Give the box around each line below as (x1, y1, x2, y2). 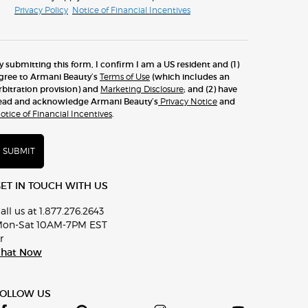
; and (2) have (184, 83, 237, 94)
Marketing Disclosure (100, 83, 184, 94)
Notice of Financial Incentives (72, 4, 190, 15)
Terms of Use (100, 71, 150, 82)
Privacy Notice (158, 96, 217, 107)
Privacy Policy (14, 4, 68, 15)
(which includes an (150, 71, 230, 82)
